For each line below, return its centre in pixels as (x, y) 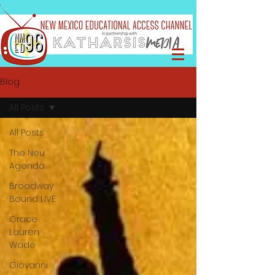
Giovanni (29, 265)
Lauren (24, 232)
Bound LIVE (33, 199)
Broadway (31, 186)
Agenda (27, 165)
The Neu (27, 153)
